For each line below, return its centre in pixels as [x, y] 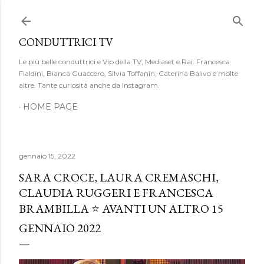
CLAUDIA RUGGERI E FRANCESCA [116, 193]
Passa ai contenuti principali [132, 15]
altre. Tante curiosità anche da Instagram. [89, 85]
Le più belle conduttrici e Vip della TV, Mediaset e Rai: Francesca [124, 62]
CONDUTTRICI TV [66, 42]
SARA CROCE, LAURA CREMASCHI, [119, 177]
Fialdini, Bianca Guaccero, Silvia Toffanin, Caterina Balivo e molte [128, 73]
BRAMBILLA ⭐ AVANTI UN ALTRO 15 [121, 209]
